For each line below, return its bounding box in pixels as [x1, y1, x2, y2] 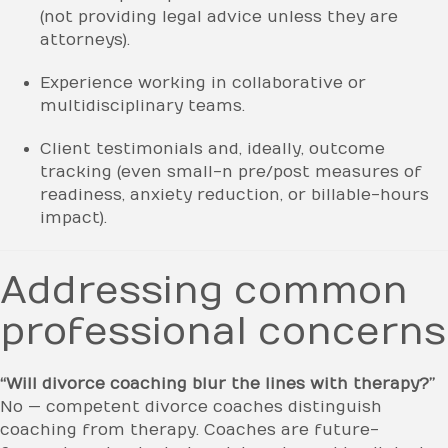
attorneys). [40, 30, 130, 49]
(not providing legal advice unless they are [40, 7, 398, 26]
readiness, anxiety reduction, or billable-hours [40, 185, 429, 204]
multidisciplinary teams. [40, 96, 245, 115]
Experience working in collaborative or [40, 73, 366, 92]
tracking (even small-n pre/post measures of [40, 162, 422, 181]
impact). [40, 208, 107, 227]
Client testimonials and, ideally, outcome [40, 139, 385, 158]
